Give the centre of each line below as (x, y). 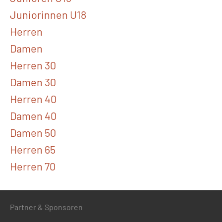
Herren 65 (33, 149)
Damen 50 (33, 132)
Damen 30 (33, 82)
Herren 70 (33, 166)
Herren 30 (33, 65)
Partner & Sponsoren (46, 207)
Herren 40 (33, 98)
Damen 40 (33, 115)
